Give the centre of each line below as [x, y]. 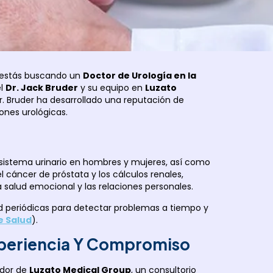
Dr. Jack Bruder [42, 88]
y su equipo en [112, 88]
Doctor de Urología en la [140, 76]
